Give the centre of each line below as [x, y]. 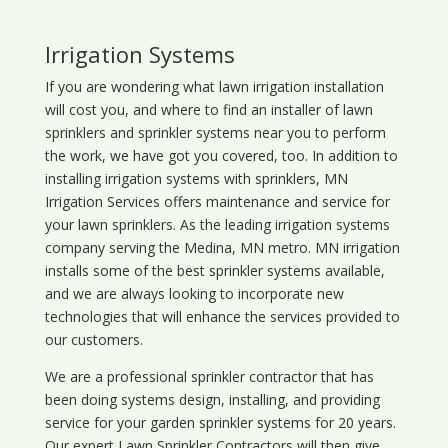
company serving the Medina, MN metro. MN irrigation [222, 248]
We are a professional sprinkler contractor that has [209, 377]
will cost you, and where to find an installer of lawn [208, 110]
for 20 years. [353, 423]
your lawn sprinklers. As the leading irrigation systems [217, 225]
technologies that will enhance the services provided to [222, 317]
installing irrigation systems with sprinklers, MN [196, 179]
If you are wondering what [131, 87]
